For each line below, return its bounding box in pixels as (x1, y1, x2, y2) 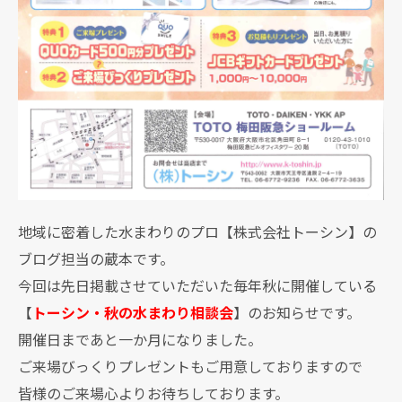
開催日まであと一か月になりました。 (18, 328, 262, 351)
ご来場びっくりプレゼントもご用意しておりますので (18, 355, 363, 378)
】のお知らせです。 (233, 301, 361, 324)
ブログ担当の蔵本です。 (18, 248, 174, 270)
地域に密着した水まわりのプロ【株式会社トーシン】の (18, 221, 377, 243)
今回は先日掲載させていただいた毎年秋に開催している (18, 275, 377, 297)
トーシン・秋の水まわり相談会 (32, 301, 233, 324)
